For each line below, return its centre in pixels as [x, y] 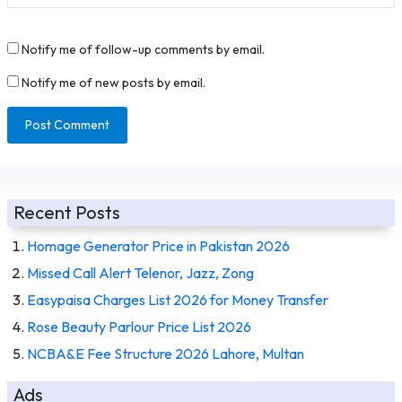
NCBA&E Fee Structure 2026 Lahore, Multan [166, 353]
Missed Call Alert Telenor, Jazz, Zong [140, 272]
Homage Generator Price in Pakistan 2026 [158, 245]
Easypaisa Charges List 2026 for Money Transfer [178, 299]
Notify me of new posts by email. [114, 82]
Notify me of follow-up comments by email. [143, 49]
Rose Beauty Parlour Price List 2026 [139, 326]
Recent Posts [67, 212]
